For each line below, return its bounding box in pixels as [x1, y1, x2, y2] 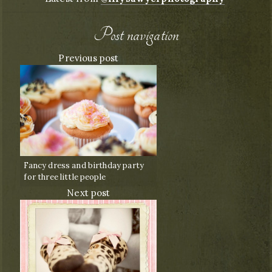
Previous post [58, 52, 119, 64]
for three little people [24, 172, 106, 183]
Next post [67, 187, 110, 199]
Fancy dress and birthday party [24, 160, 144, 171]
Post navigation [93, 23, 179, 47]
